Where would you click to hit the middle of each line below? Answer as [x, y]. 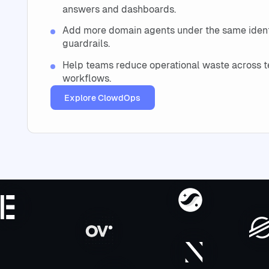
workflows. [86, 79]
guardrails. [86, 44]
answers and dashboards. [119, 9]
